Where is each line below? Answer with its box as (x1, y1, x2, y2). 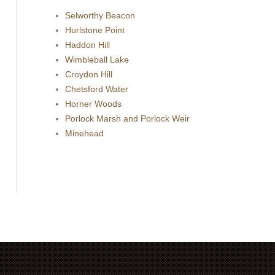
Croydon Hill (65, 69, 113, 79)
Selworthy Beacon (65, 10, 136, 20)
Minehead (65, 128, 104, 138)
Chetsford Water (65, 83, 129, 94)
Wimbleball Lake (65, 54, 130, 64)
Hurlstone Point (65, 25, 125, 35)
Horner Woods (65, 98, 122, 109)
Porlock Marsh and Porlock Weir (65, 113, 190, 123)
